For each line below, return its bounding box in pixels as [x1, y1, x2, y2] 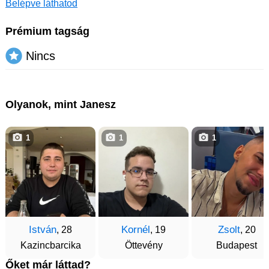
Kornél [121, 223, 150, 235]
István [29, 223, 56, 235]
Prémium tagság [5, 25, 89, 37]
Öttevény [124, 240, 163, 250]
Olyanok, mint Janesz [5, 98, 116, 110]
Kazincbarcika [20, 240, 81, 250]
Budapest [216, 240, 257, 250]
